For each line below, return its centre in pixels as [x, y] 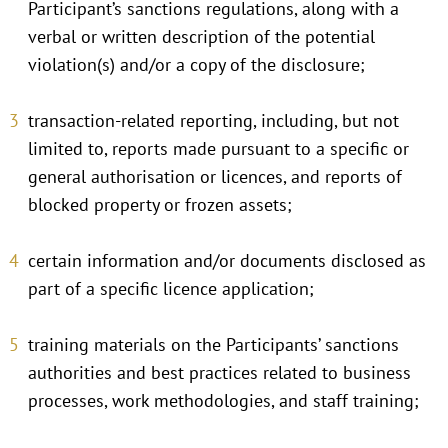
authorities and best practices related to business [219, 372]
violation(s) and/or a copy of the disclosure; [196, 64]
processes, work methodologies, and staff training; [223, 400]
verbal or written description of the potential [201, 36]
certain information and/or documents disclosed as [227, 260]
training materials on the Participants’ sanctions [213, 344]
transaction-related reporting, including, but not [213, 120]
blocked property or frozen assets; [160, 204]
